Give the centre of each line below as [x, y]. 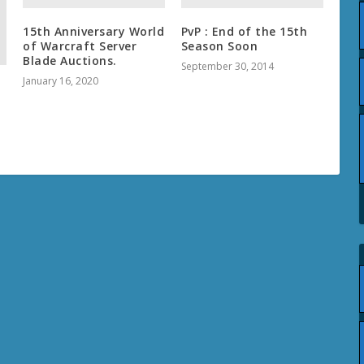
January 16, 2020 [61, 81]
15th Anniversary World [94, 32]
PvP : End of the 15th [244, 32]
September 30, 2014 [227, 67]
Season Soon [219, 46]
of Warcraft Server [80, 46]
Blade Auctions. [70, 61]
